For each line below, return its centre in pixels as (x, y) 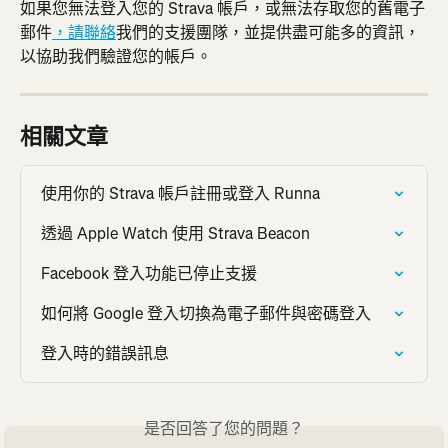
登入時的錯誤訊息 (105, 354)
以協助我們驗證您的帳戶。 (116, 57)
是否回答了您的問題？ (224, 429)
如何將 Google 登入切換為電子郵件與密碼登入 (206, 314)
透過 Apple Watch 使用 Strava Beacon (175, 234)
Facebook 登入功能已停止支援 (149, 274)
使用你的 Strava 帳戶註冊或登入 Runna (180, 194)
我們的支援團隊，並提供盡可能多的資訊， (268, 33)
